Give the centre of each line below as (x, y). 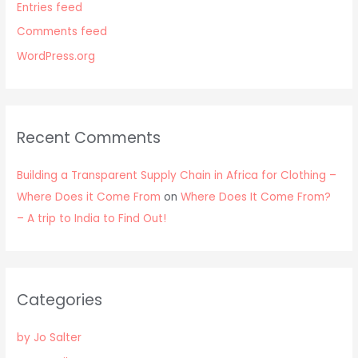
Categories (60, 300)
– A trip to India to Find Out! (92, 219)
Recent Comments (89, 137)
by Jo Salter (50, 338)
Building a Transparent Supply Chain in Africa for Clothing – (177, 176)
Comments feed (62, 32)
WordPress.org (56, 56)
